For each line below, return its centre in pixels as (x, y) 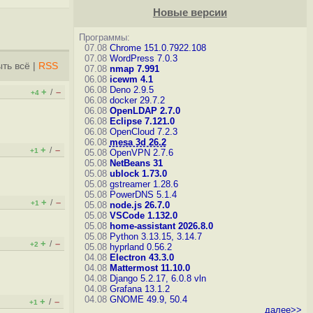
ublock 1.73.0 (138, 174)
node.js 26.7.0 (139, 205)
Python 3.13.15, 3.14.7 (155, 236)
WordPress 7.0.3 (143, 58)
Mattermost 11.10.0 (150, 268)
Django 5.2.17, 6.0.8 (150, 278)
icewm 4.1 (131, 79)
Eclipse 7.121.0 (142, 121)
